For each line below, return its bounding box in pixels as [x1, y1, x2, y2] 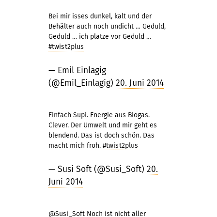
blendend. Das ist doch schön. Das [48, 131, 155, 139]
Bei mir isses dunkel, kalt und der [48, 12, 152, 20]
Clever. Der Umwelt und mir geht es [48, 121, 157, 129]
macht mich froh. [48, 141, 103, 150]
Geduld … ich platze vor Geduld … [48, 32, 151, 41]
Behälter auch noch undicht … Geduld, [48, 22, 166, 31]
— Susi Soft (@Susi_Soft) [48, 164, 147, 174]
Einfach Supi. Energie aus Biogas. [48, 111, 150, 119]
